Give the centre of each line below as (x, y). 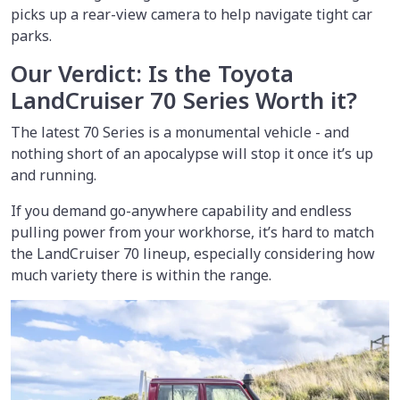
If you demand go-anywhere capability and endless (181, 211)
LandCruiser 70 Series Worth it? (184, 101)
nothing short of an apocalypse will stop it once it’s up (192, 154)
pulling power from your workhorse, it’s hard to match (192, 233)
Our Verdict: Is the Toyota (152, 74)
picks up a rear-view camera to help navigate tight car (192, 15)
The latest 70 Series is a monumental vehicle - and (180, 133)
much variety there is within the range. (141, 275)
